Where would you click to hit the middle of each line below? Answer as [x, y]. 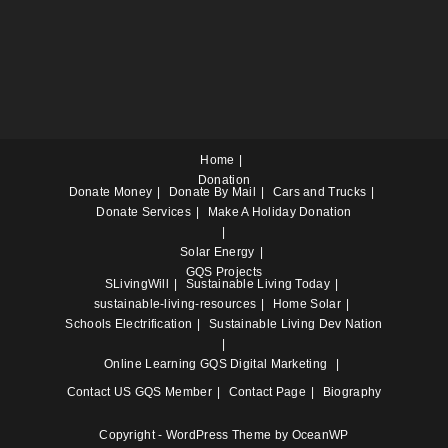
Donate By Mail [212, 192]
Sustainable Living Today [257, 284]
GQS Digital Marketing [263, 364]
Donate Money [110, 192]
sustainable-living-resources [175, 304]
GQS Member [173, 392]
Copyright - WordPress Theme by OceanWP [224, 435]
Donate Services [143, 212]
